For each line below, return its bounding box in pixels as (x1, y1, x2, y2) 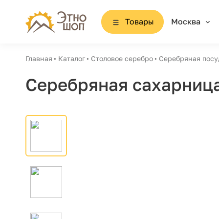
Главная (25, 54, 52, 63)
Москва (171, 17, 200, 26)
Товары (125, 17, 154, 26)
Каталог (58, 54, 85, 63)
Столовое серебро (91, 54, 153, 63)
